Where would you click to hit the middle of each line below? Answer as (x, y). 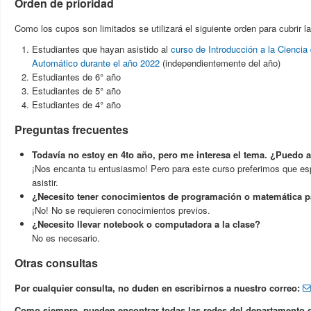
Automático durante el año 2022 (96, 62)
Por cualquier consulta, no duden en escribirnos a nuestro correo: (159, 287)
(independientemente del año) (220, 62)
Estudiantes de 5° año (76, 90)
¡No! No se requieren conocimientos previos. (121, 210)
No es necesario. (66, 237)
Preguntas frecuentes (72, 129)
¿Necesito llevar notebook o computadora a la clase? (146, 224)
